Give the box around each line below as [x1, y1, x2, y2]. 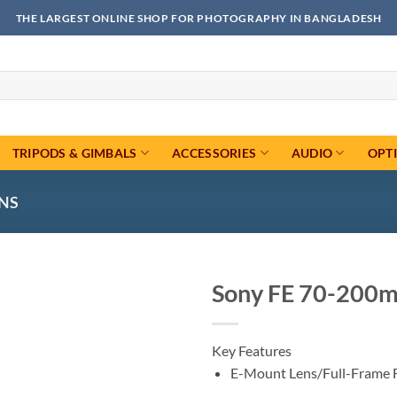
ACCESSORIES [172, 144, 257, 160]
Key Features [212, 342, 292, 360]
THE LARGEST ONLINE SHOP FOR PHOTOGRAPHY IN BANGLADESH [15, 11, 382, 25]
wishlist [129, 337, 173, 353]
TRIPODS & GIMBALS [12, 144, 137, 160]
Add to [132, 321, 170, 337]
